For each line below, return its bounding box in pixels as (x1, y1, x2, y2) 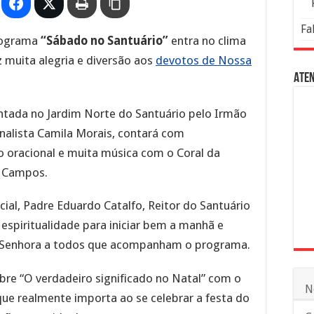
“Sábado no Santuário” (41, 34, 168, 48)
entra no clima (168, 34, 246, 48)
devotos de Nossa (156, 53, 252, 67)
